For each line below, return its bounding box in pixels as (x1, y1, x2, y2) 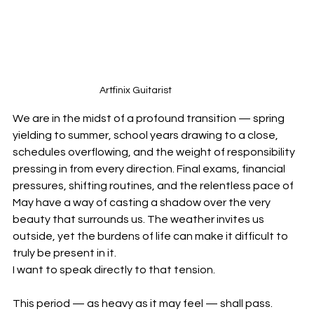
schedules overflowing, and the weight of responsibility (13, 146, 297, 158)
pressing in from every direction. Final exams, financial (13, 163, 287, 175)
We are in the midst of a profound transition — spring (13, 113, 287, 125)
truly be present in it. (13, 247, 116, 259)
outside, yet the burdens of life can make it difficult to (13, 231, 290, 243)
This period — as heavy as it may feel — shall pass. (13, 298, 275, 310)
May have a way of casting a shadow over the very (13, 197, 273, 209)
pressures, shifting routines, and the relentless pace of (13, 180, 296, 192)
